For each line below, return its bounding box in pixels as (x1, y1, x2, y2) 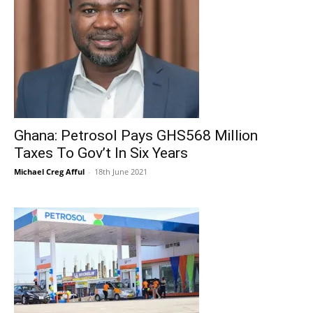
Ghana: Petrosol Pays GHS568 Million (14, 127, 258, 144)
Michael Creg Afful (14, 166, 85, 177)
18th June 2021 (94, 166, 147, 177)
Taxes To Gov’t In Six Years (14, 145, 188, 161)
